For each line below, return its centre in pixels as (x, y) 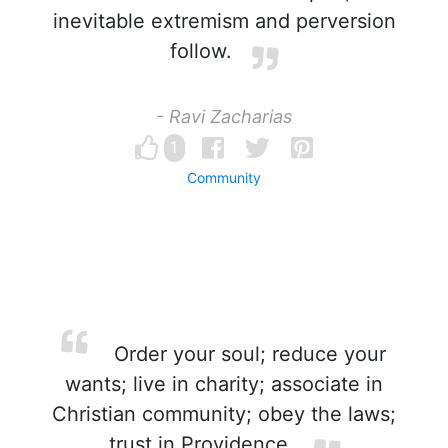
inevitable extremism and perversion (224, 21)
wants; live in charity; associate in (224, 384)
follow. (201, 51)
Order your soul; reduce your (247, 354)
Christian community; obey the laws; (224, 414)
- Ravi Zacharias (224, 116)
